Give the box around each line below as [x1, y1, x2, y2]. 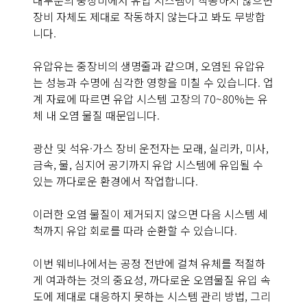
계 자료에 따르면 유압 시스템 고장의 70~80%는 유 [33, 90, 268, 108]
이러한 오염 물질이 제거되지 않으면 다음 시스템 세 [33, 206, 268, 223]
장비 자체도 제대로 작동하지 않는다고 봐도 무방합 [33, 8, 265, 25]
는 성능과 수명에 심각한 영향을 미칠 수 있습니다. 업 [33, 74, 273, 91]
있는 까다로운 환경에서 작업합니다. [33, 173, 198, 190]
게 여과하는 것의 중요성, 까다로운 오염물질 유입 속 [33, 271, 271, 288]
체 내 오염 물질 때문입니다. [33, 107, 160, 124]
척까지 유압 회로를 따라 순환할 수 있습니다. [33, 222, 237, 239]
